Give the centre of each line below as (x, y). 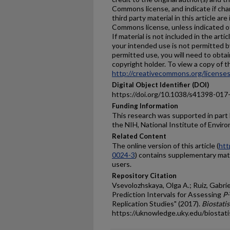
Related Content (139, 136)
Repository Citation (144, 176)
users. (122, 164)
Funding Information (145, 106)
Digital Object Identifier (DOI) (160, 85)
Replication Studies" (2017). (157, 204)
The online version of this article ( (165, 146)
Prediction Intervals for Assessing (167, 194)
